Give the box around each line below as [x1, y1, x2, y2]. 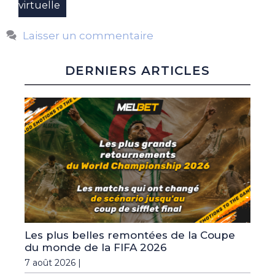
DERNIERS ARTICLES [65, 63, 210, 78]
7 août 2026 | [25, 257, 81, 269]
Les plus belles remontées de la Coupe [25, 229, 235, 242]
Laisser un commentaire [23, 29, 154, 42]
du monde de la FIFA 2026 [25, 241, 167, 254]
